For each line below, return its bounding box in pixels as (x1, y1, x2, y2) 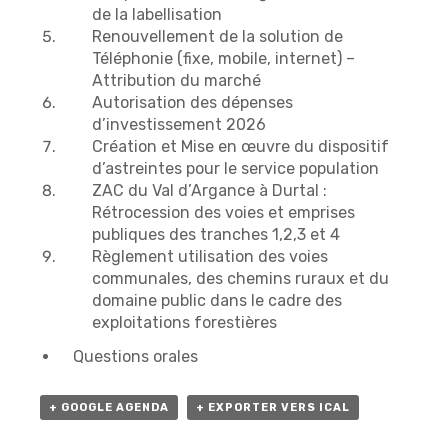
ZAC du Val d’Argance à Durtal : (92, 181, 327, 201)
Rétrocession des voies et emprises (92, 203, 355, 223)
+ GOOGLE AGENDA (49, 401, 169, 415)
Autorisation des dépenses (92, 93, 293, 113)
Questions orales (73, 347, 198, 367)
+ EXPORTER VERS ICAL (196, 401, 350, 415)
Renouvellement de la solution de (92, 27, 343, 47)
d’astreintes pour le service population (92, 159, 379, 179)
